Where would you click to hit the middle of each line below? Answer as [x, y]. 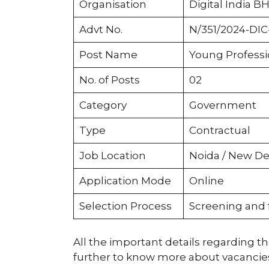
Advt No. [101, 30]
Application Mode [125, 181]
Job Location [112, 156]
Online [206, 181]
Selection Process [125, 206]
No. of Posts [109, 80]
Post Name [108, 55]
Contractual [219, 131]
